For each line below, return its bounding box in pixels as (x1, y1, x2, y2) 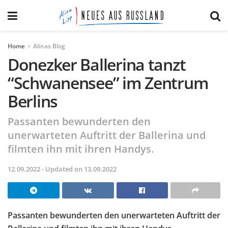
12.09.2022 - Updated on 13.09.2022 (8, 164, 117, 174)
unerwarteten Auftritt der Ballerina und (8, 128, 206, 142)
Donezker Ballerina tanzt (8, 53, 186, 75)
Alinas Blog (33, 42, 65, 50)
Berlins (8, 90, 58, 112)
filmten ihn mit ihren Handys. (8, 141, 154, 156)
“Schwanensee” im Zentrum (8, 72, 209, 94)
